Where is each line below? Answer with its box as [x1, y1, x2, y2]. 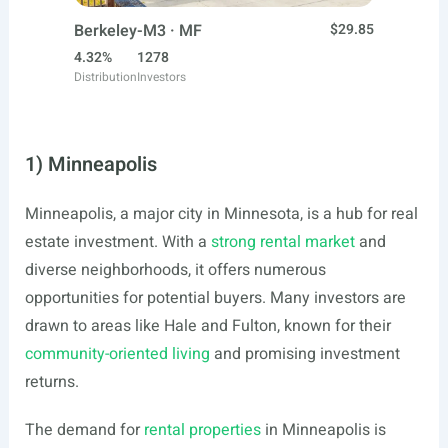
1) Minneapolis [24, 150, 157, 179]
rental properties [143, 418, 261, 442]
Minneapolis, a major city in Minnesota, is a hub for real [24, 202, 418, 226]
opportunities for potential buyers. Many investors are [24, 286, 406, 310]
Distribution [74, 68, 137, 86]
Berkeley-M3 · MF [74, 19, 202, 43]
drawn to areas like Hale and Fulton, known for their [24, 314, 391, 338]
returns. [24, 370, 79, 394]
